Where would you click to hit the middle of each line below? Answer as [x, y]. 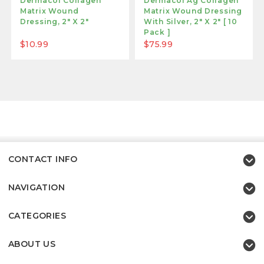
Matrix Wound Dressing [193, 11]
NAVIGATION [37, 187]
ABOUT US [32, 244]
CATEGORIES [37, 215]
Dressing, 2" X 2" [55, 21]
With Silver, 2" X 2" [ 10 [191, 21]
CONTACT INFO [43, 159]
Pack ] [157, 32]
